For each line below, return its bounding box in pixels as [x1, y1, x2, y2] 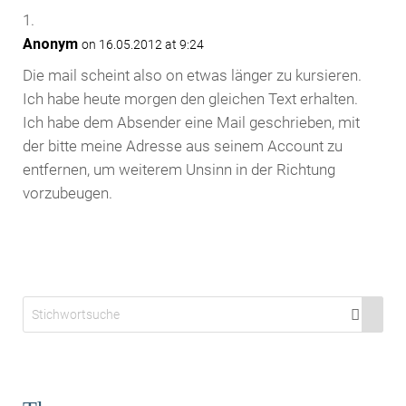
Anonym [22, 35, 78, 53]
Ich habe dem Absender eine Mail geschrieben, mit [22, 113, 360, 132]
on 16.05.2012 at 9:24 [81, 37, 204, 53]
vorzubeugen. [22, 184, 112, 203]
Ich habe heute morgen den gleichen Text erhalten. [22, 90, 358, 109]
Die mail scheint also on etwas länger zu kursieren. [22, 66, 362, 85]
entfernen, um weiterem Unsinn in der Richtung [22, 160, 335, 179]
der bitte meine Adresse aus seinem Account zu [22, 137, 343, 156]
